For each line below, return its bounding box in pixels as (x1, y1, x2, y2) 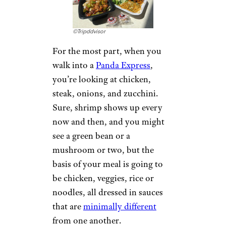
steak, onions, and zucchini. (52, 88, 158, 99)
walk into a (52, 60, 96, 71)
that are (52, 201, 83, 212)
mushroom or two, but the (52, 144, 154, 156)
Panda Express (96, 60, 150, 71)
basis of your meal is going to (52, 158, 163, 170)
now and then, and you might (52, 116, 164, 128)
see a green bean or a (52, 130, 130, 142)
